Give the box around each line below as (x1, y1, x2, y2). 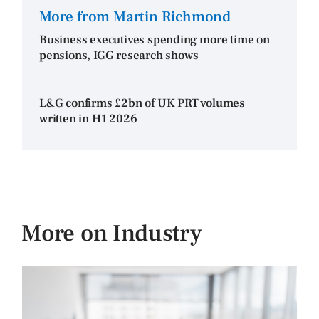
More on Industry (21, 218, 202, 249)
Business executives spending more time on (39, 31, 270, 48)
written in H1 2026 (39, 110, 137, 127)
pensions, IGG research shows (39, 47, 199, 63)
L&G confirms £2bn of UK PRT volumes (39, 95, 246, 111)
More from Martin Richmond (39, 6, 231, 26)
